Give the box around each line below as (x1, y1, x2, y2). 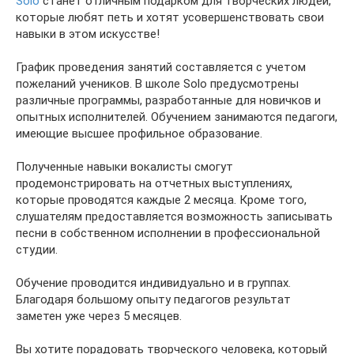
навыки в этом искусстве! (16, 27, 160, 41)
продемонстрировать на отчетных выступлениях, (16, 176, 292, 190)
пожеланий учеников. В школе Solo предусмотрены (16, 77, 299, 91)
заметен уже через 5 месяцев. (16, 309, 182, 323)
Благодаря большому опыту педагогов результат (16, 292, 291, 307)
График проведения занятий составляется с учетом (16, 60, 306, 74)
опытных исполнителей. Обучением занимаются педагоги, (16, 110, 337, 124)
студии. (16, 243, 58, 257)
